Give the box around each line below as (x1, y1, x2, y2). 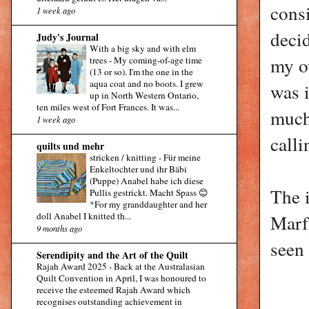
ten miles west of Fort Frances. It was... (37, 101, 179, 114)
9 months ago (37, 222, 82, 235)
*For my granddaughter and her (90, 198, 207, 211)
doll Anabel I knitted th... (37, 210, 131, 223)
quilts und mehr (37, 139, 104, 154)
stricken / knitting (90, 151, 159, 164)
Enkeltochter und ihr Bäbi (90, 163, 187, 176)
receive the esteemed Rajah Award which (37, 283, 190, 297)
